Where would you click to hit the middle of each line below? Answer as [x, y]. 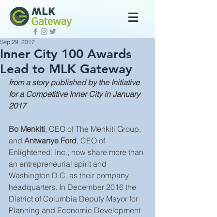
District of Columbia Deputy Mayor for [74, 199]
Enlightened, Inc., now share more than [77, 152]
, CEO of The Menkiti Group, [94, 129]
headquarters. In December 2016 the [73, 187]
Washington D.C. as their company [70, 175]
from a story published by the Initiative [75, 82]
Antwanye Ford [50, 140]
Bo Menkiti [27, 129]
